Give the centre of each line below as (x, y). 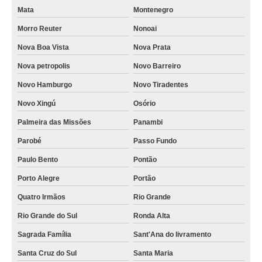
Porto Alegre (39, 178)
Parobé (30, 141)
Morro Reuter (40, 29)
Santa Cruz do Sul (47, 253)
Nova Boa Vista (43, 47)
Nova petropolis (44, 66)
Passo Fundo (155, 141)
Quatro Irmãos (42, 197)
